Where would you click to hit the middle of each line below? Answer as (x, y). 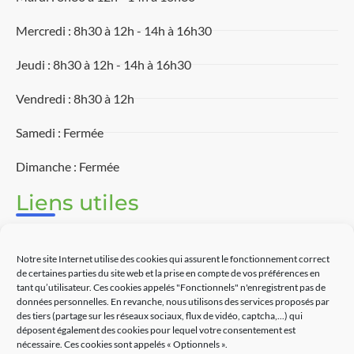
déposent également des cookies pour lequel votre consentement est (156, 330)
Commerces (70, 303)
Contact (58, 337)
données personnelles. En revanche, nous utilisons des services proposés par (173, 301)
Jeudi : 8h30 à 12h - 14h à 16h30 (104, 64)
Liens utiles (77, 202)
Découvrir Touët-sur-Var (104, 268)
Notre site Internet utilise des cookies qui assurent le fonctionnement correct (173, 258)
